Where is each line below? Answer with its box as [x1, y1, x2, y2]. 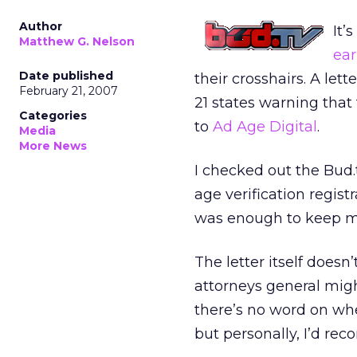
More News [19, 139, 87, 153]
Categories [19, 108, 87, 123]
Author [19, 19, 62, 33]
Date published [19, 69, 113, 83]
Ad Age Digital [213, 118, 317, 135]
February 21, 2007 [19, 84, 118, 98]
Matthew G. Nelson [19, 34, 135, 49]
